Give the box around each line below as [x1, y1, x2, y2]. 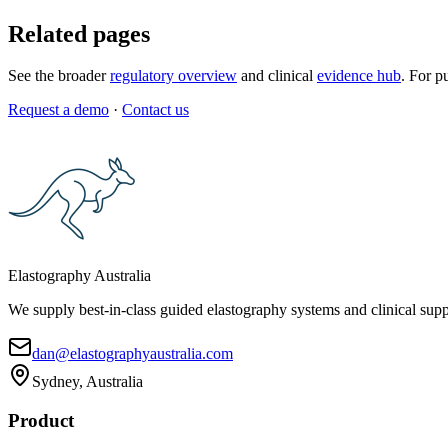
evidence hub [317, 67, 401, 85]
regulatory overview [110, 67, 237, 85]
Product [8, 410, 74, 432]
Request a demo [8, 101, 109, 119]
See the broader [8, 67, 110, 85]
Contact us [122, 101, 189, 119]
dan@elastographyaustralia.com [32, 345, 233, 363]
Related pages [8, 20, 150, 47]
